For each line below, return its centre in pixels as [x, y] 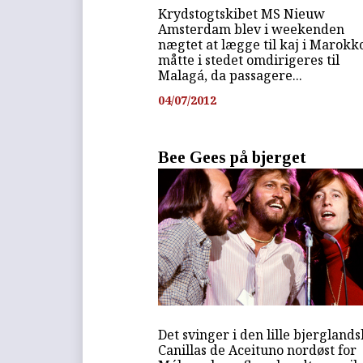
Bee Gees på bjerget [233, 157]
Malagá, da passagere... [231, 76]
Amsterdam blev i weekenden [252, 30]
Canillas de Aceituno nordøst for [258, 350]
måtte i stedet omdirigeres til [249, 60]
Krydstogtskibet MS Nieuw [242, 14]
